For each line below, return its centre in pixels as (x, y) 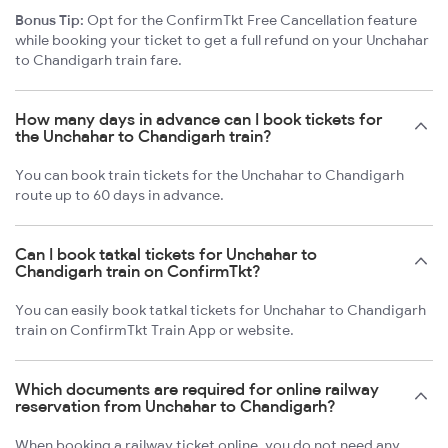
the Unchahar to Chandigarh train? (143, 135)
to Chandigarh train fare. (98, 59)
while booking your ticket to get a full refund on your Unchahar (222, 39)
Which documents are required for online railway (197, 388)
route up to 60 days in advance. (119, 194)
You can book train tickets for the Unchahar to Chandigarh (209, 174)
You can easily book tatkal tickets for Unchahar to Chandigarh (220, 309)
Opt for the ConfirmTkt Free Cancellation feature (250, 19)
